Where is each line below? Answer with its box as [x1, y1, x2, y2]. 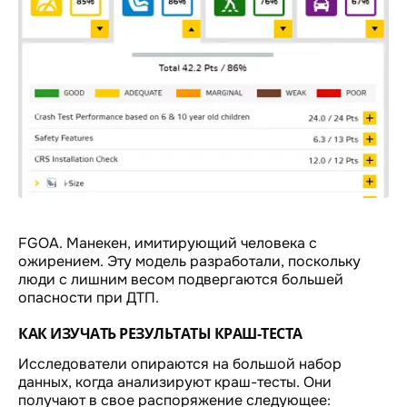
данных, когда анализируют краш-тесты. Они [18, 372, 332, 392]
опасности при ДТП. [18, 287, 159, 307]
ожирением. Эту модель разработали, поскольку [18, 251, 361, 271]
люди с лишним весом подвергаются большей [18, 269, 343, 289]
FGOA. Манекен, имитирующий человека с [18, 233, 317, 253]
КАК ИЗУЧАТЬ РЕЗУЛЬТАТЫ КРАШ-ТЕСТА [18, 323, 303, 343]
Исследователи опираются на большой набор [18, 353, 342, 373]
